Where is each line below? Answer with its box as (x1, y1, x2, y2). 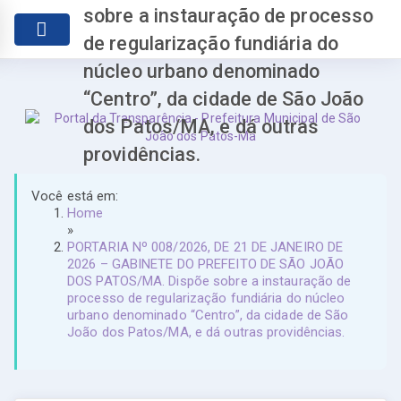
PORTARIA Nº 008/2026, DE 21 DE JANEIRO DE (67, 239, 344, 255)
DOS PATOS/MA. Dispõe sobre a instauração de (67, 273, 352, 289)
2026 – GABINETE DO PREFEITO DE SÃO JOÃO (67, 256, 344, 272)
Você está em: (31, 188, 119, 204)
